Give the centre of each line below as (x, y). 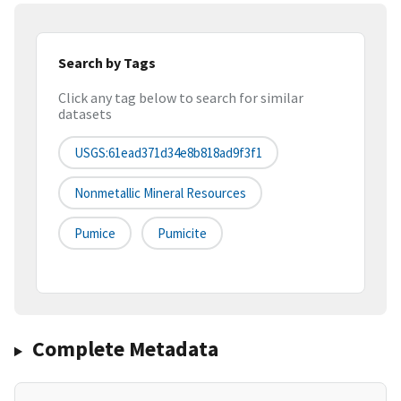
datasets (85, 114)
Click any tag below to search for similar (181, 98)
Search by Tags (107, 62)
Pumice (95, 234)
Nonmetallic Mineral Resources (160, 193)
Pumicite (182, 234)
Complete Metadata (125, 349)
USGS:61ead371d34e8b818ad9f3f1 (168, 153)
